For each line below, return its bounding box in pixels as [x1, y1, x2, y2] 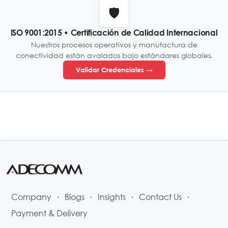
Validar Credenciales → [75, 66, 153, 74]
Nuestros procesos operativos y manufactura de [31, 40, 197, 49]
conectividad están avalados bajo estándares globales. [15, 50, 213, 60]
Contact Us [139, 191, 182, 202]
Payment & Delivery [11, 208, 88, 218]
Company [11, 191, 51, 202]
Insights [98, 191, 126, 202]
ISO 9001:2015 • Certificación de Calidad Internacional [10, 27, 218, 37]
